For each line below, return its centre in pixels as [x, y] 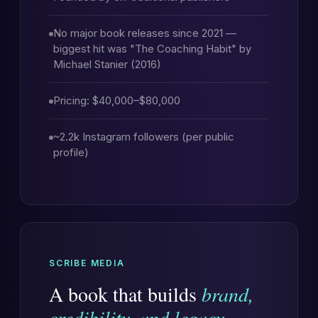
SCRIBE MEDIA [87, 263]
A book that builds [125, 294]
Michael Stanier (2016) [107, 64]
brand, [227, 294]
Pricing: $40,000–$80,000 [117, 100]
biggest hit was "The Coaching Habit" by [152, 49]
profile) [71, 152]
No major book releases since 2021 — [145, 33]
